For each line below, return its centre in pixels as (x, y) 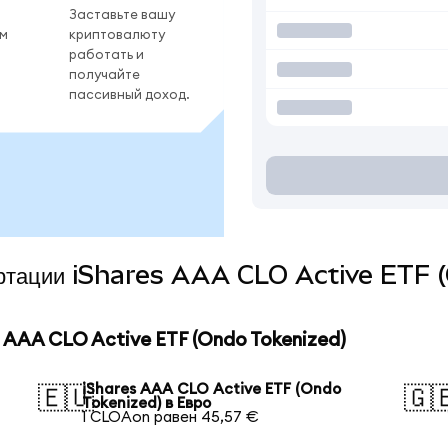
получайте (104, 74)
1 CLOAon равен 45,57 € (171, 417)
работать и (106, 54)
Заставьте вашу (122, 14)
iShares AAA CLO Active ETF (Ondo (212, 389)
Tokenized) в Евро (147, 403)
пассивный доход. (129, 94)
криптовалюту (117, 34)
